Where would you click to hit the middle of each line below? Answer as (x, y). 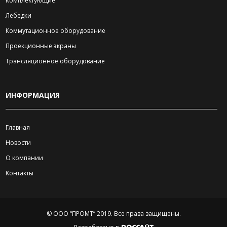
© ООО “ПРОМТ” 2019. (79, 214)
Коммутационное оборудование (55, 31)
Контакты (20, 173)
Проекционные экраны (41, 46)
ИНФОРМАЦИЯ (33, 95)
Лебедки (18, 15)
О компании (24, 158)
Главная (18, 127)
